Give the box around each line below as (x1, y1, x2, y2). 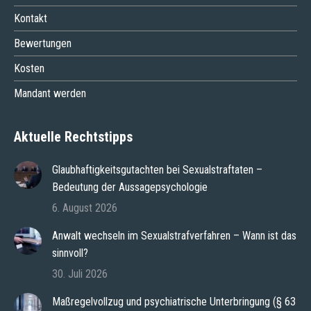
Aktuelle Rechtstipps (14, 128, 133, 145)
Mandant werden (14, 86, 86, 100)
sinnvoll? (52, 246, 88, 260)
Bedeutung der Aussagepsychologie (52, 180, 208, 194)
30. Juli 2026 (52, 267, 108, 280)
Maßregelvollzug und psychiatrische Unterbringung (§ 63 (52, 294, 296, 308)
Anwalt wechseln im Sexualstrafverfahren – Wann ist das (52, 228, 296, 242)
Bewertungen (14, 36, 72, 50)
